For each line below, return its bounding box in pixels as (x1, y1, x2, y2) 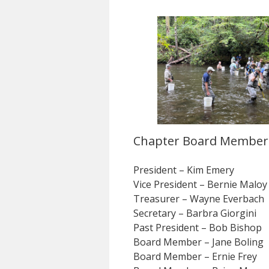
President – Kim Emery (133, 163, 234, 177)
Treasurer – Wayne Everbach (133, 192, 264, 205)
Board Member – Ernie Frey (133, 250, 257, 263)
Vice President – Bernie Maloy (133, 178, 267, 191)
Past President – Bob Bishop (133, 221, 262, 234)
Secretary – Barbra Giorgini (133, 207, 256, 220)
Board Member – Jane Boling (133, 235, 264, 249)
